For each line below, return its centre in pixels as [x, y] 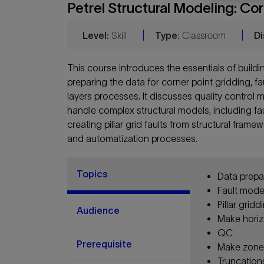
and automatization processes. [132, 139]
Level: [96, 35]
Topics [92, 174]
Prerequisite [104, 244]
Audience [98, 211]
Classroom [204, 35]
